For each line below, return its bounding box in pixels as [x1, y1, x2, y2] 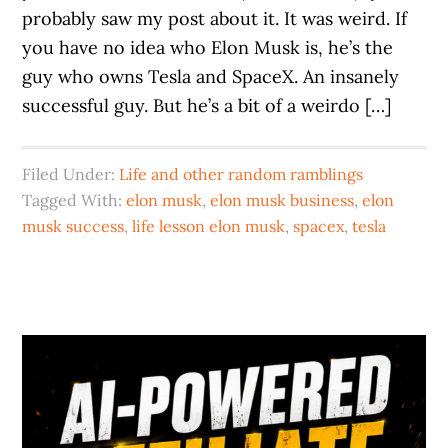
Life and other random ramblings [119, 164, 364, 185]
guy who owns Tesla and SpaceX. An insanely [22, 65, 400, 89]
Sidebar [21, 365, 104, 411]
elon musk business [210, 190, 355, 211]
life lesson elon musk [132, 216, 286, 237]
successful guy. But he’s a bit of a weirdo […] [22, 94, 392, 118]
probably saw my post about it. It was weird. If [22, 7, 408, 31]
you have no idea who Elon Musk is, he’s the [22, 36, 394, 60]
